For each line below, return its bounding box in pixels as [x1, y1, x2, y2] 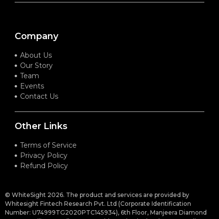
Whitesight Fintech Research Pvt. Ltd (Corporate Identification [5, 199, 191, 207]
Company [15, 30, 58, 42]
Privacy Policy [20, 151, 68, 160]
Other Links [15, 120, 67, 131]
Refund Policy [20, 161, 68, 170]
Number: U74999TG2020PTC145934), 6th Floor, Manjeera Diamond [5, 208, 207, 216]
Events [20, 81, 44, 90]
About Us [20, 50, 52, 60]
